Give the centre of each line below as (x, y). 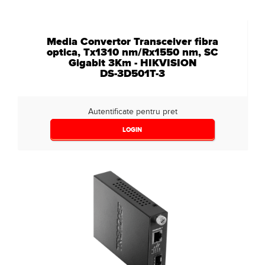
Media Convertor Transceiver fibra (132, 41)
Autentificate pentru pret (132, 112)
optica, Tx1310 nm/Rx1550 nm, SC (132, 52)
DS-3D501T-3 (132, 73)
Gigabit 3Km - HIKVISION (132, 63)
